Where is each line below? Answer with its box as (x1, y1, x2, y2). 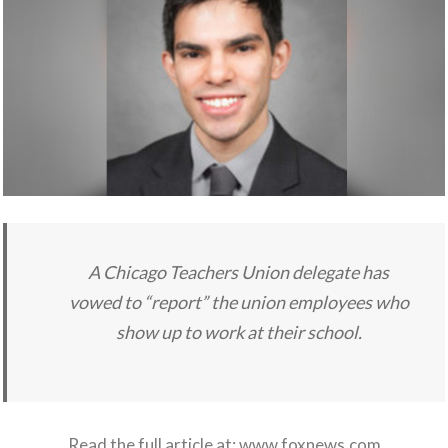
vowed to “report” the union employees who (68, 291, 409, 314)
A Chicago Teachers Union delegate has (88, 261, 389, 284)
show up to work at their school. (115, 321, 362, 344)
